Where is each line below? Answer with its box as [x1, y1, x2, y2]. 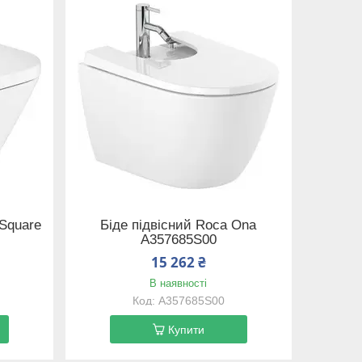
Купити [167, 323, 204, 337]
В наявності [149, 277, 208, 290]
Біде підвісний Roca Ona [100, 217, 257, 233]
